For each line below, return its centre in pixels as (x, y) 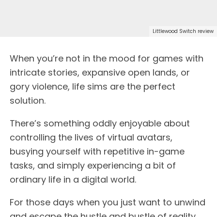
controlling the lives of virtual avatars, (91, 138)
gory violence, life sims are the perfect (93, 87)
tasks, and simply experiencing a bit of (93, 166)
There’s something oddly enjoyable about (100, 124)
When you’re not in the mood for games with (107, 59)
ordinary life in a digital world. (73, 180)
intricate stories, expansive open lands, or (100, 73)
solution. (28, 101)
